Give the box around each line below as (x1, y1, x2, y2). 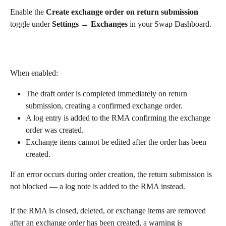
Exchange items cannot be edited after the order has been (26, 137, 208, 146)
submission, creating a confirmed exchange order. (26, 101, 183, 110)
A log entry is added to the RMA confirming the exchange (26, 113, 212, 122)
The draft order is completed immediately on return (26, 89, 189, 98)
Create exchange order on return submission (46, 8, 198, 17)
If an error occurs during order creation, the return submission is (10, 169, 214, 179)
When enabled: (10, 69, 58, 78)
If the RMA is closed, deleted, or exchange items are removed (10, 206, 208, 215)
